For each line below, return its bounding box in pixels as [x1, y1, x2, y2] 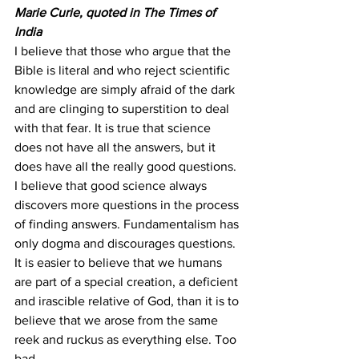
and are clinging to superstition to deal [14, 102, 232, 116]
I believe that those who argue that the [14, 44, 234, 58]
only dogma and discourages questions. [14, 236, 239, 251]
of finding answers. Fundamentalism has [14, 217, 242, 232]
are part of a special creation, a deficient [14, 275, 241, 289]
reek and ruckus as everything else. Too [14, 333, 240, 347]
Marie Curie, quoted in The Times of [14, 6, 219, 20]
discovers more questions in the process [14, 198, 242, 212]
